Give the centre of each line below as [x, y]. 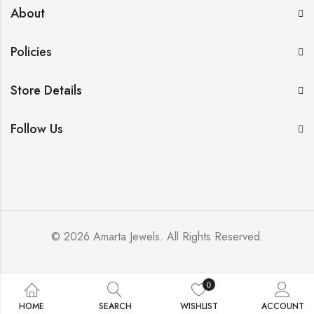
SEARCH [115, 306]
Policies [31, 52]
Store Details [46, 91]
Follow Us [37, 129]
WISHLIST [199, 306]
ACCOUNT [282, 306]
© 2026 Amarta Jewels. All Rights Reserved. [157, 236]
